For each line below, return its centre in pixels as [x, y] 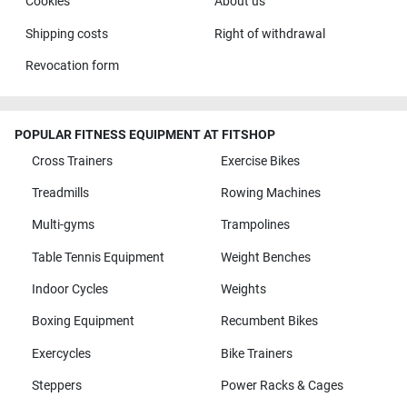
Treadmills [60, 193]
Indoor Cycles [69, 289]
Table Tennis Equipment [98, 257]
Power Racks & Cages [282, 386]
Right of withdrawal [269, 34]
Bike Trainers [256, 353]
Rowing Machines [270, 193]
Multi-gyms [63, 225]
